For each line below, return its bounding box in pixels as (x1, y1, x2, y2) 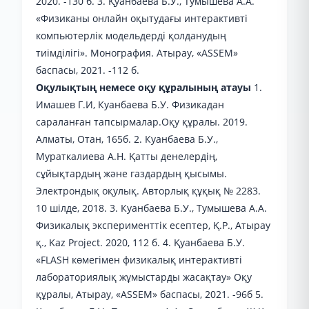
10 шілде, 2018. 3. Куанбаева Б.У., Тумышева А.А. (36, 201, 267, 215)
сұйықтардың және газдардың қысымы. (36, 167, 227, 180)
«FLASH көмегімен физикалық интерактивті (36, 253, 242, 266)
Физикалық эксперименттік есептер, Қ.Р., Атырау (36, 219, 270, 232)
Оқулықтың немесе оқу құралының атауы (36, 81, 254, 94)
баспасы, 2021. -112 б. (36, 63, 139, 77)
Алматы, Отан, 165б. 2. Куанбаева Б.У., (36, 132, 218, 146)
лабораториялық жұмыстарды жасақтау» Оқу (36, 270, 252, 283)
